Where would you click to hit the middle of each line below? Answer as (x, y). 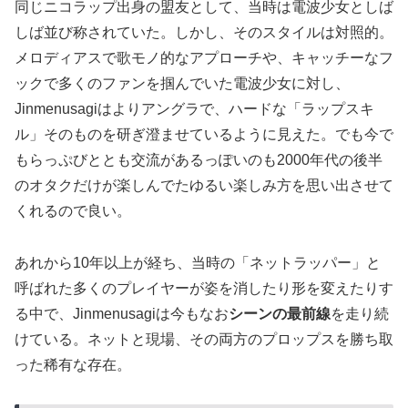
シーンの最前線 (280, 314)
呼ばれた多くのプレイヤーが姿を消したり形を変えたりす (204, 289)
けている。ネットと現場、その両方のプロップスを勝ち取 (204, 340)
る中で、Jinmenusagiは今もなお (122, 314)
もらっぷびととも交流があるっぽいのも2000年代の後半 (199, 160)
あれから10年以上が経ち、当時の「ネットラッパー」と (198, 263)
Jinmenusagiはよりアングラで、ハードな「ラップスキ (194, 109)
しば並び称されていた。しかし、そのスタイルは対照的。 (204, 33)
